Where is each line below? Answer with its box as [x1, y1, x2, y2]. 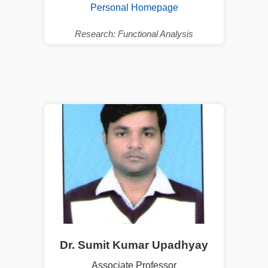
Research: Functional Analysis [75, 28, 193, 39]
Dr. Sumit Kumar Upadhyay [60, 238, 208, 251]
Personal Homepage [90, 2, 178, 13]
